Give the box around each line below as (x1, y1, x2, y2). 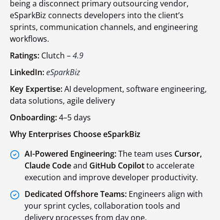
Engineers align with (129, 188, 203, 199)
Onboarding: (10, 111, 57, 123)
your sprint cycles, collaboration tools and (25, 200, 180, 211)
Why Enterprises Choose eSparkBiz (10, 128, 140, 139)
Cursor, (174, 148, 202, 159)
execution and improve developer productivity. (25, 171, 198, 183)
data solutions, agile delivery (10, 95, 115, 106)
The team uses (118, 148, 174, 159)
